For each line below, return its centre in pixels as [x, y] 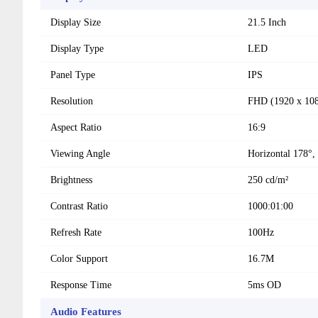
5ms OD [264, 285]
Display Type [77, 48]
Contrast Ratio [79, 206]
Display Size [76, 22]
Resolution [72, 101]
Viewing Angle [80, 153]
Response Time [81, 285]
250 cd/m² [268, 180]
